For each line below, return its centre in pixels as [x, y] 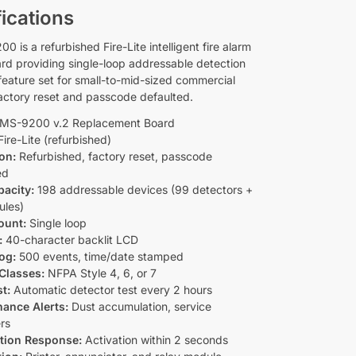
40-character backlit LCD [71, 239]
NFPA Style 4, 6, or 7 [101, 273]
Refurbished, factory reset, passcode [114, 156]
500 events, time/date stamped [100, 256]
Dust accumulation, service [140, 306]
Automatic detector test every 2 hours [112, 289]
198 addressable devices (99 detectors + [144, 189]
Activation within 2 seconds [155, 339]
